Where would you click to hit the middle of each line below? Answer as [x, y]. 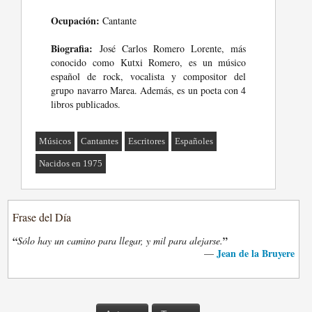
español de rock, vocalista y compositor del [149, 76]
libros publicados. [86, 104]
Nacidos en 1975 [71, 163]
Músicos [55, 141]
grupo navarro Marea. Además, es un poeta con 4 [149, 90]
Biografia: [72, 48]
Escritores [147, 141]
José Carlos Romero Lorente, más [170, 48]
